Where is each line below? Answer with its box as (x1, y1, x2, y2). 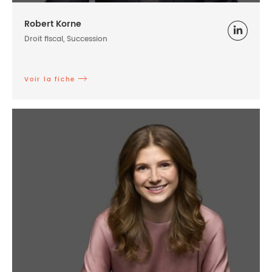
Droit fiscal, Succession (24, 33, 107, 45)
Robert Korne (24, 16, 81, 31)
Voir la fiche (24, 74, 75, 84)
